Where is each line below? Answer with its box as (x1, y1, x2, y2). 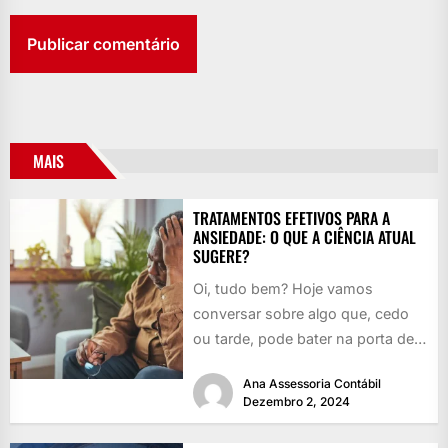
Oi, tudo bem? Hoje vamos (192, 280, 373, 298)
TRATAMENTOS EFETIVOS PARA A (192, 206, 390, 231)
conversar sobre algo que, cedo (192, 305, 409, 323)
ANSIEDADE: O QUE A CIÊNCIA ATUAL (192, 225, 416, 250)
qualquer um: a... (192, 355, 307, 373)
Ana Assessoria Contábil (242, 375, 381, 391)
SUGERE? (192, 244, 250, 269)
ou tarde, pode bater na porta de (192, 330, 414, 348)
